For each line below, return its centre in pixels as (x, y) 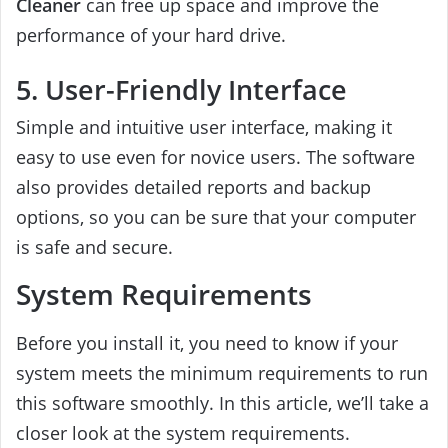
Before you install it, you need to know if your (207, 343)
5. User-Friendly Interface (181, 90)
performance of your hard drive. (151, 34)
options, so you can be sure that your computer (216, 216)
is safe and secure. (94, 246)
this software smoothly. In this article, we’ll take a (222, 403)
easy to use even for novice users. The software (215, 156)
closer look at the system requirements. (183, 433)
